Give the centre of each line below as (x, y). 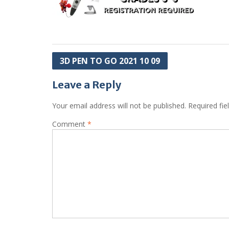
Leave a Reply (87, 85)
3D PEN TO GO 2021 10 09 (110, 61)
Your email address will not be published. (119, 106)
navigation (78, 74)
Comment (70, 124)
